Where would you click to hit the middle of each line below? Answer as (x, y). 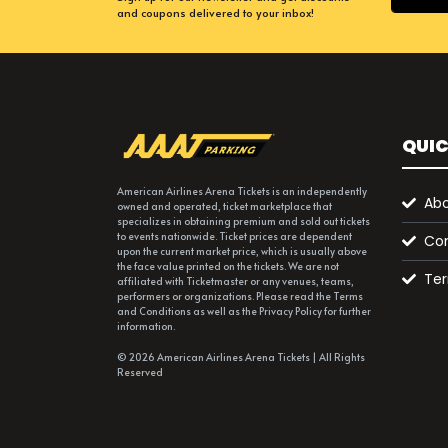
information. (146, 326)
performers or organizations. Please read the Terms (240, 296)
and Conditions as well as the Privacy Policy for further (244, 311)
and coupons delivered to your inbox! (215, 13)
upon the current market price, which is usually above (242, 251)
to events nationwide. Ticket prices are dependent (234, 236)
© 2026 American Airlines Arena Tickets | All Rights (241, 357)
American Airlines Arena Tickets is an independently (242, 191)
